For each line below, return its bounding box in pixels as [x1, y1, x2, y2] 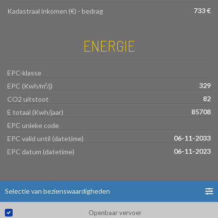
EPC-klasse [7, 69, 41, 77]
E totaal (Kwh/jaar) [7, 108, 63, 117]
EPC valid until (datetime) [7, 134, 84, 143]
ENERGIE [83, 36, 135, 54]
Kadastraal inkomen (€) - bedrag [7, 6, 103, 15]
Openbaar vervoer [88, 209, 142, 217]
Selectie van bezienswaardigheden [5, 187, 110, 196]
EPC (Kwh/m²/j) [7, 82, 53, 91]
